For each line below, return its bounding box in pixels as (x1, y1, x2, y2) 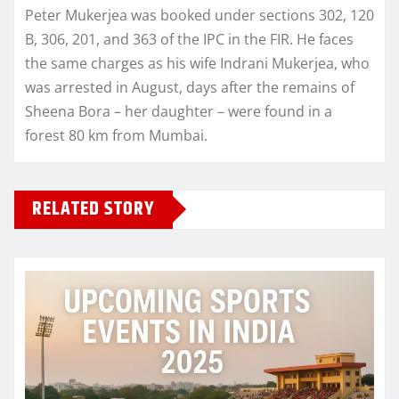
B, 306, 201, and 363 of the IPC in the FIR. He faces (25, 28, 354, 49)
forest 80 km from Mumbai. (25, 125, 208, 145)
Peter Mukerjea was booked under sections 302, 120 (25, 4, 374, 25)
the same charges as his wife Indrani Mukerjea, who (25, 53, 370, 73)
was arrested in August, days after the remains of (25, 77, 354, 97)
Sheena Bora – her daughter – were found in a (25, 101, 332, 121)
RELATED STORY (32, 193, 155, 224)
